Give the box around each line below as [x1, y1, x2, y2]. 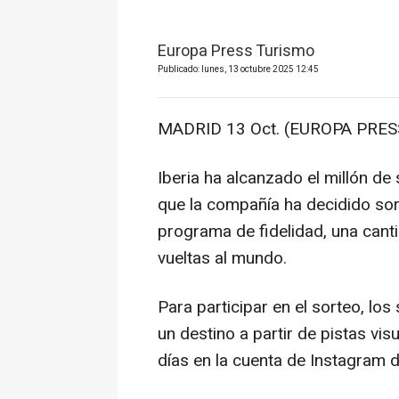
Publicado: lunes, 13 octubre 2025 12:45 [158, 63, 319, 77]
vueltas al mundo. [158, 246, 287, 272]
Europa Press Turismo [158, 39, 314, 64]
